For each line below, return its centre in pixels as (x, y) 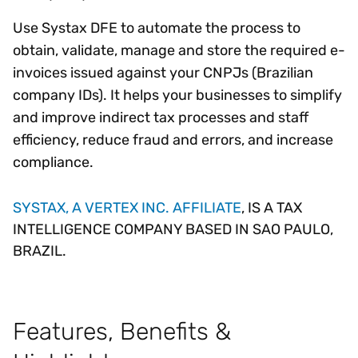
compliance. (53, 162)
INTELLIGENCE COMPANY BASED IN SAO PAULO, (173, 229)
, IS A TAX (272, 207)
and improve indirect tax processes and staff (161, 117)
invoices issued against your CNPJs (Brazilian (163, 72)
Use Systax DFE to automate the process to (157, 28)
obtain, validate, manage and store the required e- (179, 50)
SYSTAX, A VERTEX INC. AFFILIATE (127, 207)
